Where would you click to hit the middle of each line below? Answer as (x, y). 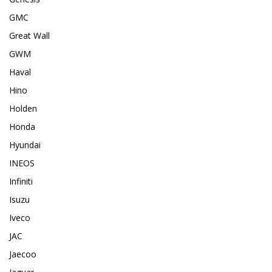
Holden (23, 109)
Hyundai (25, 145)
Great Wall (29, 36)
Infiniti (21, 182)
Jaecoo (23, 254)
